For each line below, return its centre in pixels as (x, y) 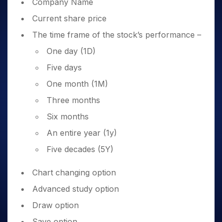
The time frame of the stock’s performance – (118, 35)
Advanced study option (76, 189)
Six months (68, 116)
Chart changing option (74, 172)
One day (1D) (71, 51)
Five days (64, 67)
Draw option (57, 205)
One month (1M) (77, 84)
